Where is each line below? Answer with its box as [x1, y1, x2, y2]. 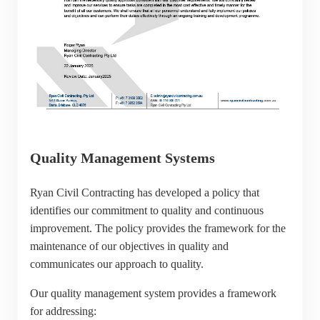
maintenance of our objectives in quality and [29, 239, 229, 252]
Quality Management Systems [29, 149, 215, 166]
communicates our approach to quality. [29, 257, 204, 270]
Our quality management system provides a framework [29, 286, 276, 299]
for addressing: [29, 304, 96, 317]
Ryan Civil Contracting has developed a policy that [29, 186, 259, 199]
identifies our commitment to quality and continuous [29, 204, 264, 216]
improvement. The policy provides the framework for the [29, 221, 286, 234]
